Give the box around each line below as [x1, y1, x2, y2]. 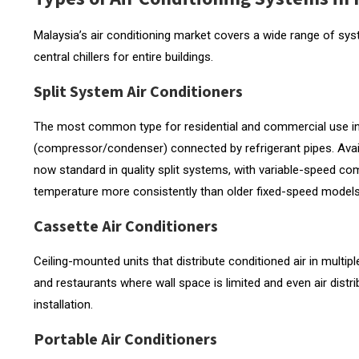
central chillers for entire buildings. [34, 49, 213, 64]
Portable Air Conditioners [34, 328, 217, 351]
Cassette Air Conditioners [34, 215, 218, 238]
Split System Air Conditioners [34, 80, 243, 103]
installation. [34, 296, 93, 312]
